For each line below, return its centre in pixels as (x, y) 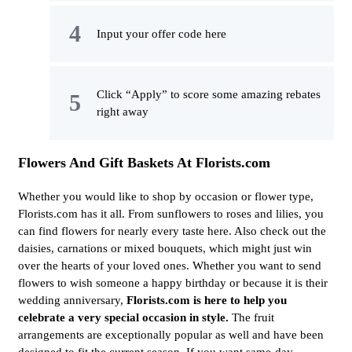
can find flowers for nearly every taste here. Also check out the (172, 231)
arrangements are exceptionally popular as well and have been (171, 335)
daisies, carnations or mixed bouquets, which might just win (165, 249)
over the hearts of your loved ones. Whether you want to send (170, 266)
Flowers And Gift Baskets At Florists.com (144, 163)
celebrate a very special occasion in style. (125, 318)
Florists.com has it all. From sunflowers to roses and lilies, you (171, 214)
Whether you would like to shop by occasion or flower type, (166, 197)
